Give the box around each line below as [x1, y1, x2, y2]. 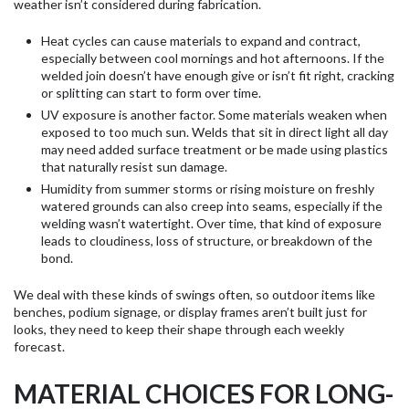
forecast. [14, 338, 65, 354]
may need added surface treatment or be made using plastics [41, 141, 388, 157]
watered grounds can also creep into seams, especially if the [41, 197, 383, 214]
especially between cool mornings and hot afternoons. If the [41, 49, 384, 66]
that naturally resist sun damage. [41, 158, 227, 174]
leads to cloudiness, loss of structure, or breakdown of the [41, 232, 372, 248]
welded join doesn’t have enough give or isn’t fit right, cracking [41, 67, 394, 83]
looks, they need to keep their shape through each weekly [14, 320, 344, 337]
